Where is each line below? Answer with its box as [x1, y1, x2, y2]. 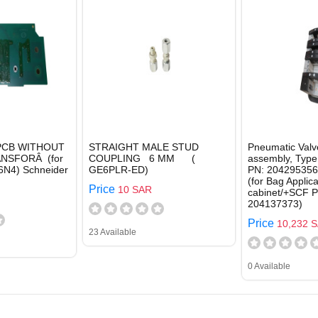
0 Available [248, 261, 290, 271]
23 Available [89, 227, 136, 237]
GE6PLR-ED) [89, 164, 148, 175]
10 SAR [118, 184, 152, 195]
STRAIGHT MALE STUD [89, 141, 199, 153]
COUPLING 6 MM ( [89, 153, 195, 164]
